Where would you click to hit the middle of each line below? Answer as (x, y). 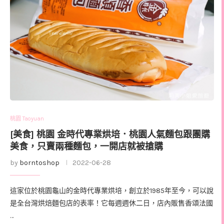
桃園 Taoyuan (27, 119)
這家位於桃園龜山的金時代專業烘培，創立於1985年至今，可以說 (112, 191)
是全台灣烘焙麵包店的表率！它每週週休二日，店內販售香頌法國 (111, 203)
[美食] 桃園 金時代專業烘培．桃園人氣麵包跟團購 (110, 135)
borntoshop (39, 163)
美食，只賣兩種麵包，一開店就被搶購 (86, 147)
